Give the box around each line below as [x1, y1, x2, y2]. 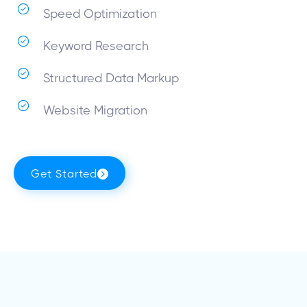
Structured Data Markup [42, 71, 179, 85]
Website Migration [42, 103, 147, 117]
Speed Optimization [42, 6, 157, 21]
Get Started [31, 167, 97, 180]
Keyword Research [42, 38, 149, 53]
